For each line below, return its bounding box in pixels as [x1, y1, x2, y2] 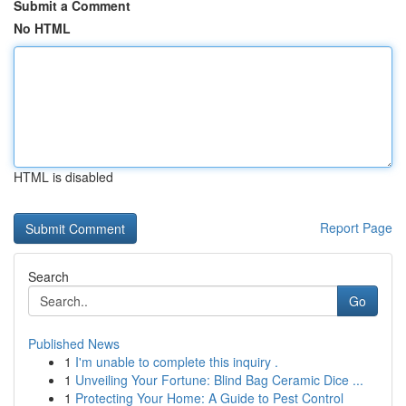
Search [28, 267, 69, 285]
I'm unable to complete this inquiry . [75, 353, 278, 371]
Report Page [320, 218, 392, 237]
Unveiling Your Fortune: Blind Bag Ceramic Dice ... [75, 371, 363, 389]
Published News [28, 334, 120, 353]
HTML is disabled [14, 168, 113, 186]
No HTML [14, 19, 71, 37]
